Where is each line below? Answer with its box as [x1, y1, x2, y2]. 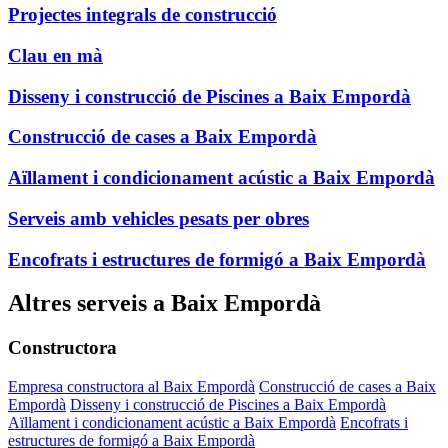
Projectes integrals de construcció [8, 4, 277, 26]
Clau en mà [8, 44, 103, 66]
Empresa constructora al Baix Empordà [8, 378, 255, 396]
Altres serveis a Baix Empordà [8, 290, 321, 317]
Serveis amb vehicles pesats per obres [8, 207, 309, 229]
